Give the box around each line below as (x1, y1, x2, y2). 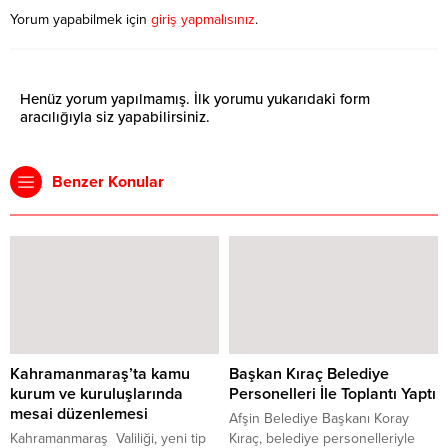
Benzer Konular (52, 172, 164, 193)
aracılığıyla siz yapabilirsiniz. (20, 108, 210, 127)
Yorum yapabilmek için (10, 11, 151, 29)
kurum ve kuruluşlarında (10, 383, 183, 404)
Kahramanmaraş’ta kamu (10, 363, 190, 384)
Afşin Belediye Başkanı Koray (229, 409, 409, 427)
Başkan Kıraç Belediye (229, 363, 389, 384)
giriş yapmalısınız (151, 11, 255, 29)
